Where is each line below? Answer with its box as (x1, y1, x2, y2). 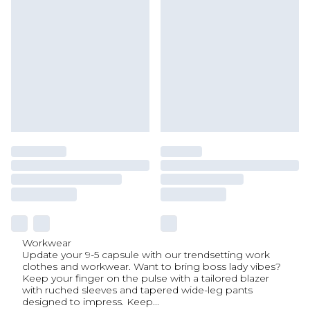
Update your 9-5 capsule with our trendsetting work (22, 248, 270, 261)
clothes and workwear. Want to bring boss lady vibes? (22, 260, 281, 273)
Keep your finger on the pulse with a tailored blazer (22, 272, 269, 284)
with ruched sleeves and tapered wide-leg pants (22, 284, 253, 296)
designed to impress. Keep (22, 295, 153, 308)
